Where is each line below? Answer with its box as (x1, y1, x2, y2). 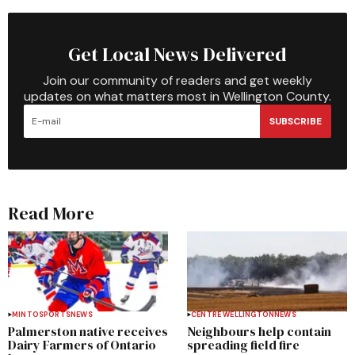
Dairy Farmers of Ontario (8, 335, 156, 353)
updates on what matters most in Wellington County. (24, 88, 331, 105)
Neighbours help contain (187, 322, 331, 340)
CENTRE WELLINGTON (191, 309, 275, 319)
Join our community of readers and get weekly (43, 72, 312, 89)
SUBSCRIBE (269, 114, 322, 128)
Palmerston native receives (8, 322, 168, 340)
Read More (8, 201, 94, 225)
